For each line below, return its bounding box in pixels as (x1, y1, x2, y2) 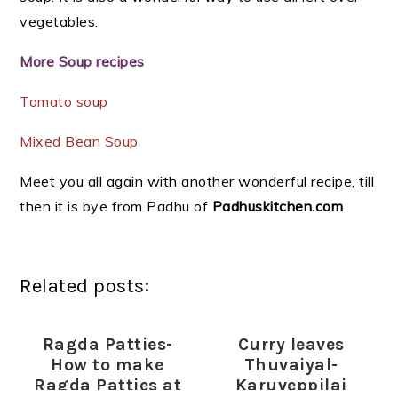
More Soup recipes (20, 52, 145, 70)
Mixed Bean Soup (20, 132, 139, 150)
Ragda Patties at (34, 375, 182, 395)
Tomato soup (20, 92, 108, 110)
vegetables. (20, 12, 99, 30)
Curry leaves (237, 334, 345, 354)
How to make (51, 354, 164, 375)
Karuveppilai (235, 375, 347, 395)
